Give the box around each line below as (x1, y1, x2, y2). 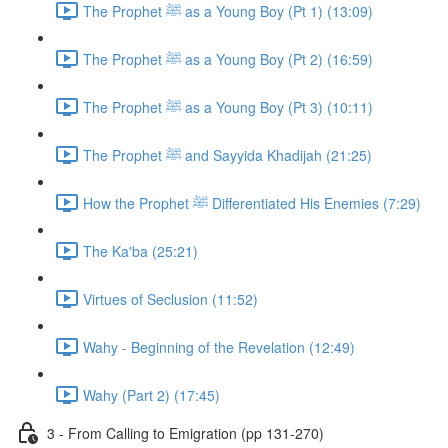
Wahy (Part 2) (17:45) (83, 384, 220, 405)
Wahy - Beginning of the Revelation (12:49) (83, 336, 355, 357)
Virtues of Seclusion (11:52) (83, 288, 258, 309)
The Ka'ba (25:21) (83, 240, 198, 261)
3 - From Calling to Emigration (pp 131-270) (47, 422, 324, 443)
